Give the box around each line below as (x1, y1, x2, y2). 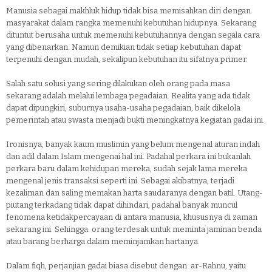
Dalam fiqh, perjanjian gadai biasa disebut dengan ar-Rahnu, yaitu (6, 261, 246, 270)
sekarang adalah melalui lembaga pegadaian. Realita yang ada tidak (6, 91, 250, 100)
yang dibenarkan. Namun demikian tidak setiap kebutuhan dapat (6, 42, 241, 52)
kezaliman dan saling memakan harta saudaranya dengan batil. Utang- (6, 188, 263, 197)
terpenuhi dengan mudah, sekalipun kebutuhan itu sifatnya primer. (6, 55, 248, 64)
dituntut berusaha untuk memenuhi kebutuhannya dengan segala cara (6, 30, 260, 39)
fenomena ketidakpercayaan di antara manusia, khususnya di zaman (6, 212, 257, 222)
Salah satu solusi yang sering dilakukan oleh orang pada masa (6, 79, 230, 88)
